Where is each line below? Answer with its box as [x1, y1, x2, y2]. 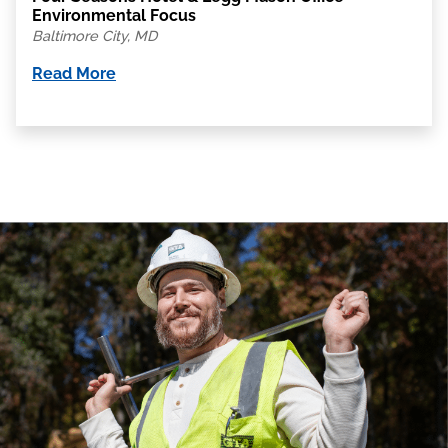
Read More [32, 64, 116, 84]
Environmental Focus [32, 5, 196, 25]
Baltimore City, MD [32, 26, 157, 44]
